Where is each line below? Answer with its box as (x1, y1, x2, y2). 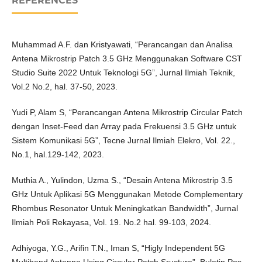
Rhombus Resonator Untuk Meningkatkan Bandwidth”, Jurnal (11, 204, 238, 213)
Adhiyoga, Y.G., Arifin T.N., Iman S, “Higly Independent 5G (11, 243, 225, 253)
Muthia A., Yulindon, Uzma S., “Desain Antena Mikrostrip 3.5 (11, 175, 233, 185)
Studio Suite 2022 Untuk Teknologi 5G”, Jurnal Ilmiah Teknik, (11, 68, 235, 78)
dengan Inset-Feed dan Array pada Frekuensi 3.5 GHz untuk (11, 122, 236, 132)
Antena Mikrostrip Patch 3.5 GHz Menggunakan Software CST (11, 54, 242, 64)
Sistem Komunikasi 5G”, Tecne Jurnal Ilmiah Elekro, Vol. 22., (11, 136, 235, 146)
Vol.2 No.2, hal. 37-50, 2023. (11, 82, 118, 92)
